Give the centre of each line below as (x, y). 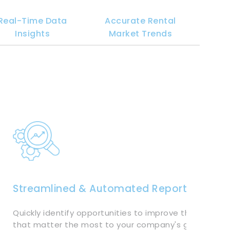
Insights (33, 34)
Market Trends (140, 34)
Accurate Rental (140, 21)
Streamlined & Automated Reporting (108, 189)
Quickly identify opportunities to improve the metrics (121, 213)
